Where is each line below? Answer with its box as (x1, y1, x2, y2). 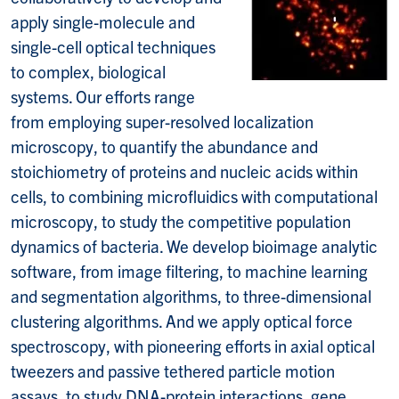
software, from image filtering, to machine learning (11, 259, 368, 281)
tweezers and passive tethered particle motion (11, 359, 335, 381)
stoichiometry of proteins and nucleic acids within (11, 159, 358, 182)
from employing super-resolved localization (11, 110, 313, 132)
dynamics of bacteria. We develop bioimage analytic (11, 234, 378, 256)
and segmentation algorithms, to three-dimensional (11, 284, 371, 306)
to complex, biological (11, 60, 166, 82)
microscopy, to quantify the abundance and (11, 134, 318, 157)
